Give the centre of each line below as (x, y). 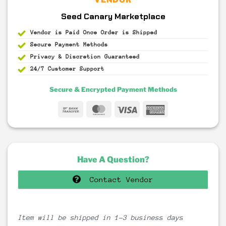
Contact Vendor (122, 180)
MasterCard (131, 108)
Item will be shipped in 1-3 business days (100, 218)
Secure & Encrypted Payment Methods (113, 90)
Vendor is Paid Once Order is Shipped (94, 32)
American (183, 108)
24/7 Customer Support (67, 69)
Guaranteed (122, 56)
